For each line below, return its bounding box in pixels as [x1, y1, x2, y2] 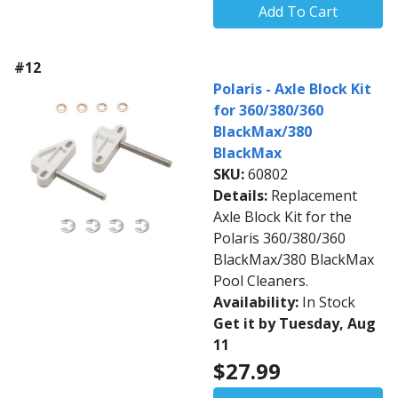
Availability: [213, 292, 302, 313]
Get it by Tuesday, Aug [213, 314, 376, 334]
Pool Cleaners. [213, 271, 308, 291]
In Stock [302, 292, 355, 313]
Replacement [271, 186, 357, 206]
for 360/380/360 [213, 100, 323, 121]
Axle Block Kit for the [213, 207, 352, 227]
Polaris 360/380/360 [213, 228, 346, 249]
